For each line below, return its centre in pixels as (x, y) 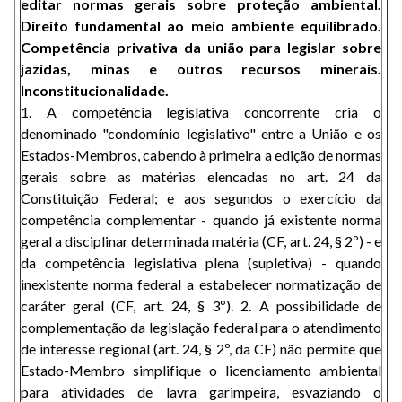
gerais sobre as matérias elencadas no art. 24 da (201, 176)
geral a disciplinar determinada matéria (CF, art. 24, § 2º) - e (201, 241)
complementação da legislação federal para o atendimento (201, 327)
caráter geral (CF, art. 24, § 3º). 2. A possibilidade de (201, 306)
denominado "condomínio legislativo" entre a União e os (201, 133)
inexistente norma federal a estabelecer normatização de (201, 284)
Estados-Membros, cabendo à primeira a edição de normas (201, 155)
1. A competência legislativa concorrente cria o (201, 112)
